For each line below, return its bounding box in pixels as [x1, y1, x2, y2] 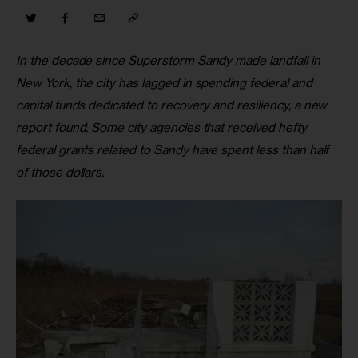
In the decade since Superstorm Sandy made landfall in [16, 53, 324, 69]
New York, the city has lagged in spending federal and [16, 75, 316, 91]
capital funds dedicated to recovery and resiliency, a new [16, 97, 331, 113]
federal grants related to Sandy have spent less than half [16, 142, 332, 158]
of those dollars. [16, 165, 108, 181]
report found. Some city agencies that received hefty [16, 120, 310, 136]
